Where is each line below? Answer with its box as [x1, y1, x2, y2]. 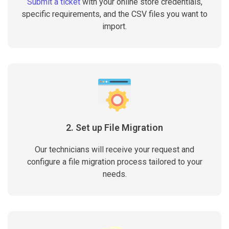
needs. [102, 169, 127, 179]
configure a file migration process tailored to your [27, 157, 202, 167]
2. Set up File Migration [66, 122, 163, 133]
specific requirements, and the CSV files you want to [21, 9, 208, 19]
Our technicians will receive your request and [35, 145, 194, 154]
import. [102, 21, 127, 31]
